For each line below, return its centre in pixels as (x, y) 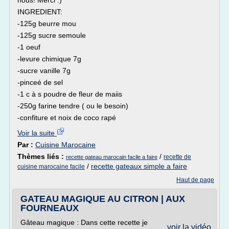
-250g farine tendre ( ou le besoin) (73, 106)
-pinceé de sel (40, 82)
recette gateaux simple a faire (139, 166)
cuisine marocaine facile (51, 167)
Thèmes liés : (42, 156)
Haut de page (195, 180)
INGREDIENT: (40, 12)
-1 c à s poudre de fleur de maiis (70, 94)
